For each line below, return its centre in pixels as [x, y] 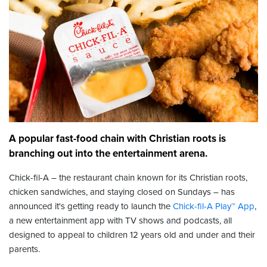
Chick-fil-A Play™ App [214, 207]
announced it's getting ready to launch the [91, 207]
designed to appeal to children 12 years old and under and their [132, 235]
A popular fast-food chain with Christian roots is [117, 139]
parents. [24, 249]
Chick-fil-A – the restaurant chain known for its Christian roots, [128, 178]
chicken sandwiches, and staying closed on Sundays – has [122, 192]
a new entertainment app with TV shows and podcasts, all [120, 221]
